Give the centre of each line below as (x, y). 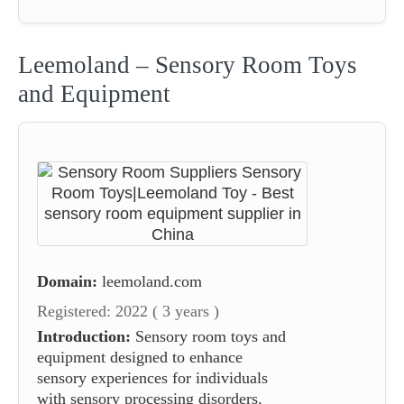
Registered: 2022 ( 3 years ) (128, 311)
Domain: (67, 281)
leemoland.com (152, 281)
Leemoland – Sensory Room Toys (188, 64)
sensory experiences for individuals (152, 377)
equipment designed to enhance (140, 357)
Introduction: (84, 336)
